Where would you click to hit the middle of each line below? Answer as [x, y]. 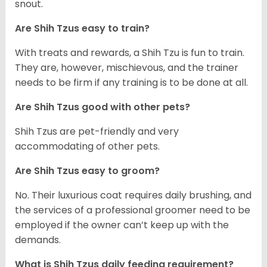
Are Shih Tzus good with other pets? [103, 107]
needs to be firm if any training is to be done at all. [131, 83]
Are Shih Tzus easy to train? [82, 29]
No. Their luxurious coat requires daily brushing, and [133, 195]
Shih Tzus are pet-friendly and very [97, 132]
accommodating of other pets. [87, 147]
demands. [38, 240]
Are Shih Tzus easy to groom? [87, 171]
